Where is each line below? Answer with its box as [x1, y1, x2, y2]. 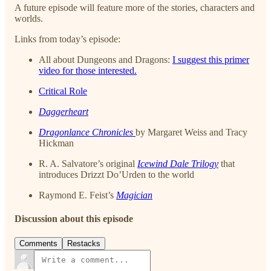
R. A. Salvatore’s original [39, 158, 137, 169]
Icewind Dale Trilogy [137, 158, 218, 169]
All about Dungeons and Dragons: [39, 54, 172, 65]
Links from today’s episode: [15, 33, 120, 44]
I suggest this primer [172, 54, 249, 65]
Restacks [67, 239, 100, 249]
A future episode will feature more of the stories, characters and [15, 2, 255, 13]
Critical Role [39, 85, 87, 96]
